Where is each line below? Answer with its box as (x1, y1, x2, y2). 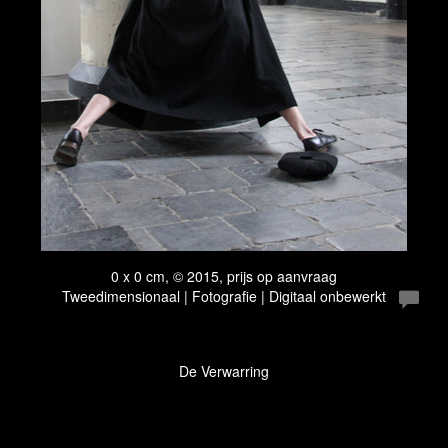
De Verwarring (179, 361, 269, 381)
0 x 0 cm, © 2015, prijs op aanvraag (111, 266, 337, 286)
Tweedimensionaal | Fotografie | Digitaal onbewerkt (62, 286, 386, 306)
